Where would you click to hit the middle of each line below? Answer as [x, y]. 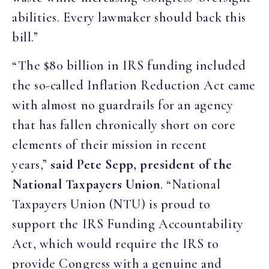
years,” [32, 165]
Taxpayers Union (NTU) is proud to [111, 204]
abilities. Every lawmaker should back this [129, 17]
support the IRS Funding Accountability [128, 224]
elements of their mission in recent [110, 145]
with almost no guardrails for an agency [123, 105]
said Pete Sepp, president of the [141, 165]
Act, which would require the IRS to [116, 244]
